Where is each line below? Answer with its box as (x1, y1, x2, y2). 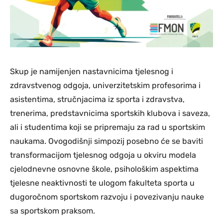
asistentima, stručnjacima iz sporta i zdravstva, (10, 95, 185, 105)
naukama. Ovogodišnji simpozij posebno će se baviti (10, 136, 203, 146)
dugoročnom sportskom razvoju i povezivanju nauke (10, 192, 204, 202)
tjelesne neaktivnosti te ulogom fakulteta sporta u (10, 178, 195, 188)
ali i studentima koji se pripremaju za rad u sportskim (10, 122, 205, 132)
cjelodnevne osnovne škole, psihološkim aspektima (10, 164, 199, 174)
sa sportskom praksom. (10, 206, 95, 216)
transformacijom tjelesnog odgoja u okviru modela (10, 150, 196, 160)
